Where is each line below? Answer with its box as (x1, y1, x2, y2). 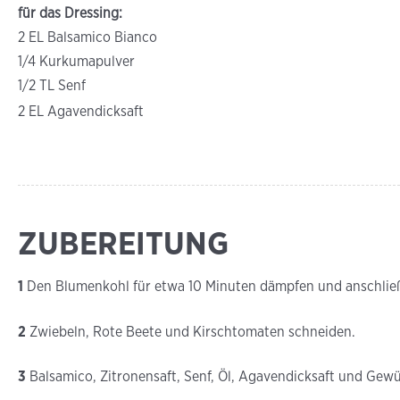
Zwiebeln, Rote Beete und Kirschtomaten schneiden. (29, 322, 355, 340)
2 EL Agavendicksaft (18, 103, 144, 120)
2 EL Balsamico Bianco (18, 29, 157, 46)
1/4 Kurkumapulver (18, 53, 135, 70)
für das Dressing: (18, 4, 122, 21)
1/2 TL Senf (18, 77, 86, 94)
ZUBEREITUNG (18, 223, 229, 262)
